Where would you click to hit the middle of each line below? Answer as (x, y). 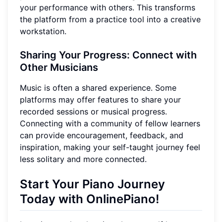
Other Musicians (59, 68)
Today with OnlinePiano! (89, 199)
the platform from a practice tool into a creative (110, 20)
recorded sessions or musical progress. (93, 112)
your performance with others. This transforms (108, 8)
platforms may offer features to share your (100, 100)
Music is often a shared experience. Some (98, 88)
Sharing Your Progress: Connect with (108, 55)
